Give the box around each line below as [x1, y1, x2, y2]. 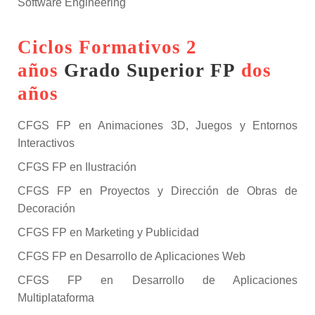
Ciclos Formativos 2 [18, 37, 197, 58]
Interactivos [18, 137, 75, 149]
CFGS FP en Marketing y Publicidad [18, 226, 199, 238]
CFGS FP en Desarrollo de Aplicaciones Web [18, 250, 245, 262]
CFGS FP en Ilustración [18, 161, 136, 173]
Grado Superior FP [64, 60, 236, 81]
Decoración [18, 202, 75, 214]
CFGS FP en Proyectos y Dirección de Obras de [18, 185, 297, 197]
